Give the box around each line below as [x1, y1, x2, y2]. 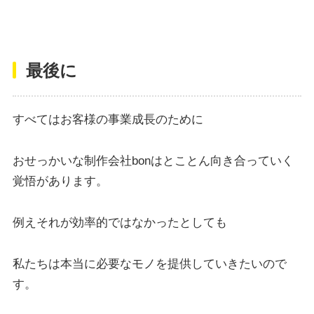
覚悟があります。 [12, 174, 108, 188]
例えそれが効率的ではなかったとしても [12, 215, 227, 229]
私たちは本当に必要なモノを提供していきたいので [12, 257, 287, 271]
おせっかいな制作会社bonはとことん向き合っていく [12, 153, 294, 168]
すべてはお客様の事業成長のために [12, 112, 203, 126]
